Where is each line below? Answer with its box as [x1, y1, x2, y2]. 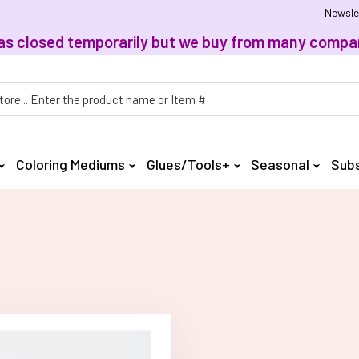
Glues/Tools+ [146, 155, 230, 173]
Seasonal [251, 155, 310, 173]
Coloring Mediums [16, 155, 126, 173]
